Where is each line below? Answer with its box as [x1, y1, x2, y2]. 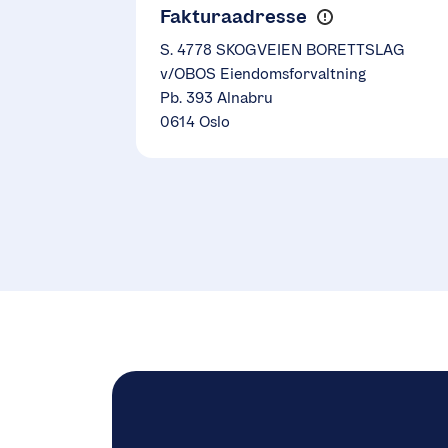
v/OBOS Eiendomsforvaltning [160, 64, 366, 84]
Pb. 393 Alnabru [160, 88, 273, 108]
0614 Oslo [160, 112, 230, 132]
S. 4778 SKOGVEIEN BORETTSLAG [160, 40, 405, 60]
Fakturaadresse [160, 4, 307, 29]
